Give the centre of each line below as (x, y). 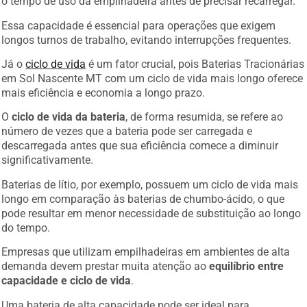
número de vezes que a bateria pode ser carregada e (127, 130)
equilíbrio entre (247, 265)
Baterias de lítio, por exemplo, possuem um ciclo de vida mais (150, 182)
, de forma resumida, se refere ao (205, 115)
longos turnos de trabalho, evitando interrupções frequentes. (147, 38)
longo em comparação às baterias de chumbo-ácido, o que (143, 197)
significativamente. (48, 158)
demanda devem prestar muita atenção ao (106, 265)
